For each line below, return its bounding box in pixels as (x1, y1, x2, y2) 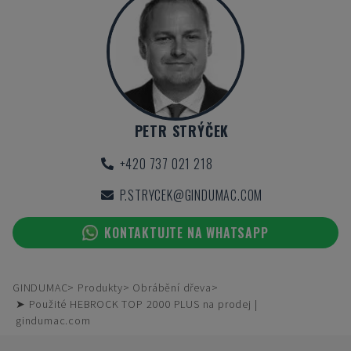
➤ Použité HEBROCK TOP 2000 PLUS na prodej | (16, 297, 258, 311)
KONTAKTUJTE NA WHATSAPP (104, 223, 269, 242)
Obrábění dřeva (132, 280, 212, 295)
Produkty (78, 280, 123, 295)
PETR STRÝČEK (134, 121, 230, 141)
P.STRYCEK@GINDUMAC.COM (119, 186, 263, 204)
